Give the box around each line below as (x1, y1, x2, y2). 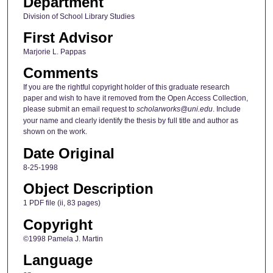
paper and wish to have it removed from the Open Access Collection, (23, 94, 248, 103)
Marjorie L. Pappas (23, 47, 86, 56)
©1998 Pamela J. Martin (23, 234, 103, 243)
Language (23, 251, 93, 268)
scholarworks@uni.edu (136, 105, 213, 114)
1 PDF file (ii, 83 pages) (23, 199, 101, 208)
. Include (212, 105, 241, 114)
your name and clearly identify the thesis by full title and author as (23, 116, 238, 126)
